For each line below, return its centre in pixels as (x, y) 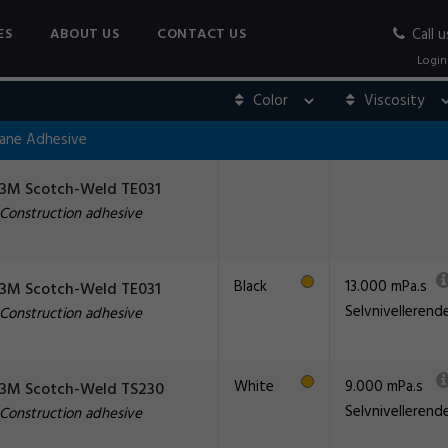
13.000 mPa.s (386, 287)
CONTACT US (201, 34)
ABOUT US (84, 34)
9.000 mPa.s (384, 387)
